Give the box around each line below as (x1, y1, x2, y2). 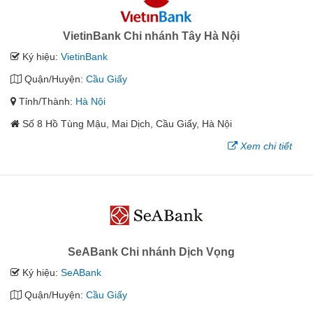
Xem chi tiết (240, 140, 292, 152)
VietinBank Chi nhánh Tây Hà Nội (63, 29, 240, 42)
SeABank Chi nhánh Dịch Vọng (68, 245, 235, 258)
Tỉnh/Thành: (16, 95, 75, 107)
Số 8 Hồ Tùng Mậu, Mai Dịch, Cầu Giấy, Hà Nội (22, 117, 232, 129)
